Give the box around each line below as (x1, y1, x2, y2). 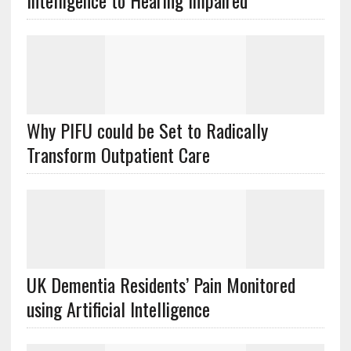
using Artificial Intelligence (26, 295, 210, 323)
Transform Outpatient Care (26, 140, 210, 168)
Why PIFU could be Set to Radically (26, 116, 268, 144)
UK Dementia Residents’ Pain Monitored (26, 270, 295, 299)
